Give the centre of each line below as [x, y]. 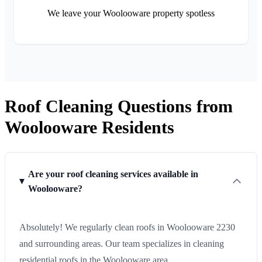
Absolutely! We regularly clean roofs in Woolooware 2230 [127, 227]
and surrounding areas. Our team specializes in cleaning [122, 244]
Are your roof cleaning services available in [113, 174]
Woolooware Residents [89, 127]
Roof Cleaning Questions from [119, 106]
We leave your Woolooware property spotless [131, 13]
